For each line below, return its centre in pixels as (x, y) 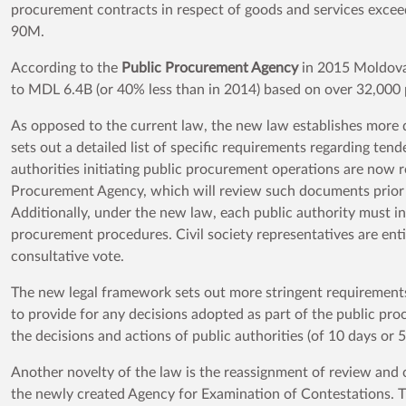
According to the (64, 68)
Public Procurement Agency (210, 68)
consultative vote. (68, 256)
